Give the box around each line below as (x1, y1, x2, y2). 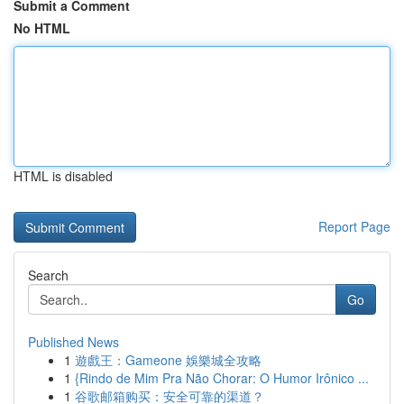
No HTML (14, 19, 70, 37)
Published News (28, 333, 119, 351)
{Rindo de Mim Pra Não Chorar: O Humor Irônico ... (75, 369, 369, 387)
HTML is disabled (14, 167, 113, 185)
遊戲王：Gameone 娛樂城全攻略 (75, 351, 262, 369)
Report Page (318, 217, 390, 235)
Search (28, 266, 69, 284)
